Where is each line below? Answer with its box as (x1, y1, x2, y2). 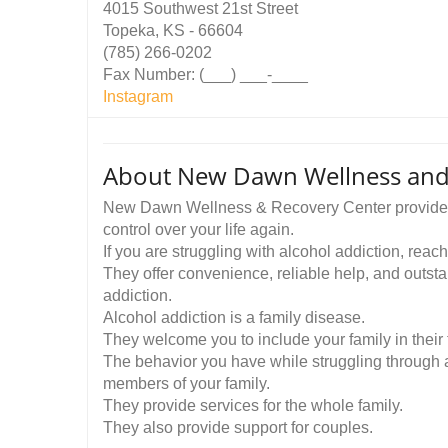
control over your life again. (103, 221, 294, 238)
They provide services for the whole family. (103, 397, 403, 414)
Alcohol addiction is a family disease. (103, 309, 365, 326)
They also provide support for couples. (103, 419, 373, 436)
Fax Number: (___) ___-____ (103, 66, 308, 83)
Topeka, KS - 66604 (103, 22, 243, 39)
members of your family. (103, 375, 270, 392)
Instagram (103, 88, 173, 105)
